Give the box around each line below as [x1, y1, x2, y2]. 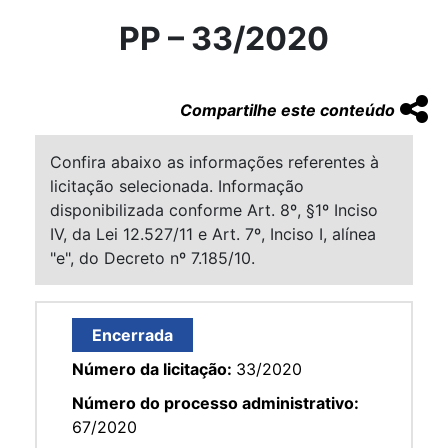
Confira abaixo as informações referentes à [50, 151, 379, 172]
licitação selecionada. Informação [50, 175, 304, 196]
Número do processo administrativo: [72, 392, 359, 413]
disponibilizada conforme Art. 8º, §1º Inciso [50, 199, 378, 220]
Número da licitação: [72, 358, 236, 379]
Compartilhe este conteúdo [180, 99, 395, 120]
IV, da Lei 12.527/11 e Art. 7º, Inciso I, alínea [50, 223, 376, 244]
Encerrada [92, 324, 173, 345]
